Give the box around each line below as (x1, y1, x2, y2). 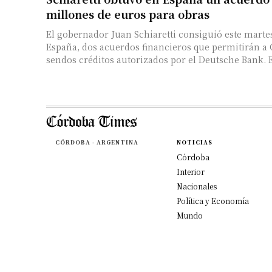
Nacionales (176, 180, 217, 191)
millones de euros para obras (46, 5, 209, 22)
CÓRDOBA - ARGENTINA (55, 138, 138, 146)
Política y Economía (176, 195, 249, 206)
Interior (176, 166, 205, 177)
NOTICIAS (176, 138, 212, 146)
